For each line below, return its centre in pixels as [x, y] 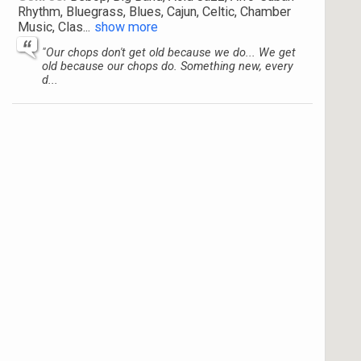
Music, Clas [50, 27]
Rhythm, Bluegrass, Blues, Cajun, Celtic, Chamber [154, 12]
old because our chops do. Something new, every [168, 66]
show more [126, 27]
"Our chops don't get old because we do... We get [169, 52]
